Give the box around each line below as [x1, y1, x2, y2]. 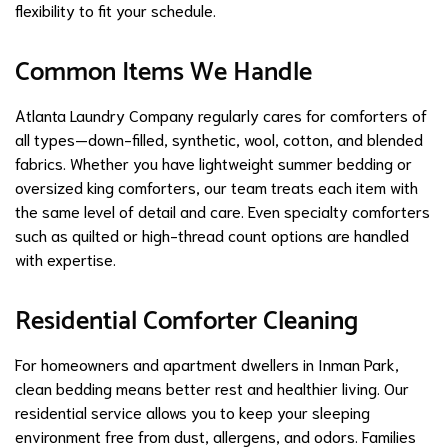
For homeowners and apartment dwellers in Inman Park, [15, 352, 399, 374]
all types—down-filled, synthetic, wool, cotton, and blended [15, 127, 423, 149]
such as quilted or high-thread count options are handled [15, 223, 409, 245]
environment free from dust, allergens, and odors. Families [15, 424, 416, 446]
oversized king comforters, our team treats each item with [15, 175, 418, 197]
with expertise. [15, 247, 116, 269]
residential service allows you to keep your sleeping [15, 400, 370, 422]
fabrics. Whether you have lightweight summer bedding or [15, 151, 412, 173]
